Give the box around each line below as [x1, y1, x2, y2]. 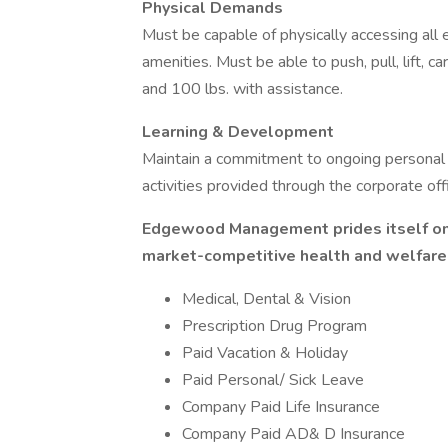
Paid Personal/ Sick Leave [182, 369, 364, 391]
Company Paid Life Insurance [182, 396, 380, 418]
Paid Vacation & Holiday [182, 342, 348, 364]
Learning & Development [142, 121, 334, 143]
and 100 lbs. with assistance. [142, 78, 343, 100]
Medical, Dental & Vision [182, 288, 351, 310]
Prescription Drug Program [182, 315, 367, 337]
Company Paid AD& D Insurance [182, 423, 405, 445]
